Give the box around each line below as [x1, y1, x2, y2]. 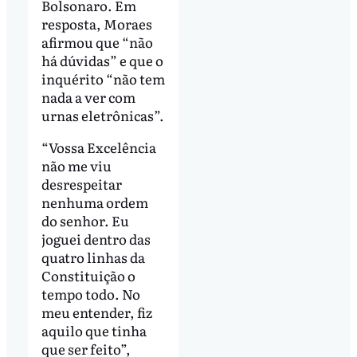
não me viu [41, 155, 112, 175]
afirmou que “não [41, 31, 153, 52]
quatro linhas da [41, 246, 145, 267]
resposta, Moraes [41, 13, 152, 33]
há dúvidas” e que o [41, 49, 163, 70]
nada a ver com [41, 86, 135, 107]
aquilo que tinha [41, 320, 147, 340]
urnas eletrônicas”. [41, 104, 164, 125]
